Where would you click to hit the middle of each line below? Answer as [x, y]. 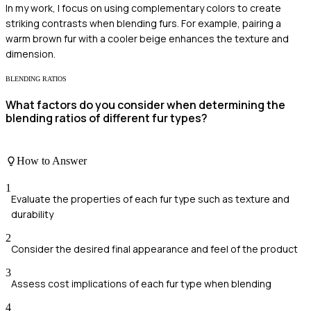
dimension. [31, 54]
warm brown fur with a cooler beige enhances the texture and [147, 39]
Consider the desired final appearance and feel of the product [154, 249]
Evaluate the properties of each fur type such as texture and [150, 199]
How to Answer [52, 160]
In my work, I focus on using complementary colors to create [143, 8]
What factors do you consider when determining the [145, 105]
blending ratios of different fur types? [107, 118]
